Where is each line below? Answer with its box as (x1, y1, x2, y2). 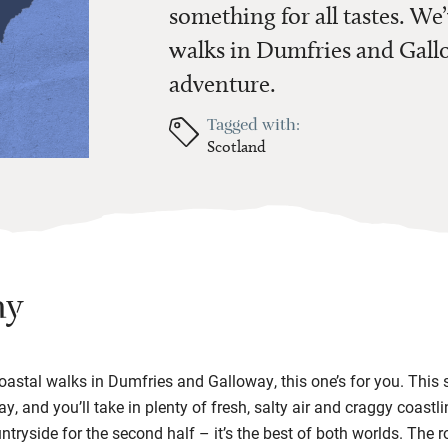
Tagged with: (207, 113, 300, 141)
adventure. (169, 68, 276, 98)
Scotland (207, 136, 266, 156)
